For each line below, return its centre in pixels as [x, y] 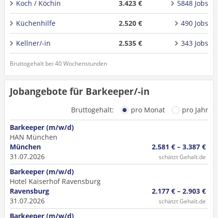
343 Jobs [194, 43]
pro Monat [148, 110]
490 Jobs [194, 23]
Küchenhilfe [36, 23]
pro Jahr [195, 110]
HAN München [34, 137]
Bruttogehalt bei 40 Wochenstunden [58, 64]
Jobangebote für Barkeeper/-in [80, 91]
